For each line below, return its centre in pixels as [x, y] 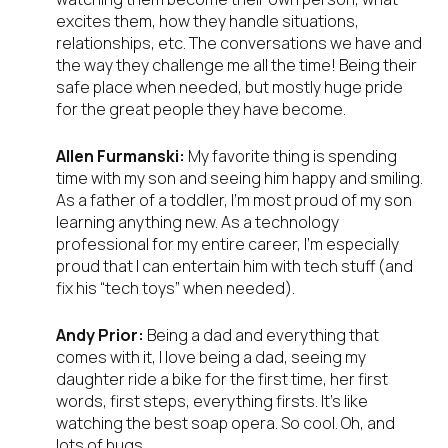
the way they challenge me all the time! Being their [236, 65]
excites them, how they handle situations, [207, 21]
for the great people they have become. [201, 109]
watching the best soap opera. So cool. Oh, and [225, 423]
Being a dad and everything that [261, 335]
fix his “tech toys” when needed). [175, 288]
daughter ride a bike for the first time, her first [222, 379]
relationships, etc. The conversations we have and [239, 43]
